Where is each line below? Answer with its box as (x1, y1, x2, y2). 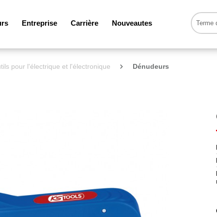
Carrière (71, 19, 99, 27)
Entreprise (22, 19, 58, 27)
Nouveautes (112, 19, 153, 27)
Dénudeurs (133, 62, 169, 70)
